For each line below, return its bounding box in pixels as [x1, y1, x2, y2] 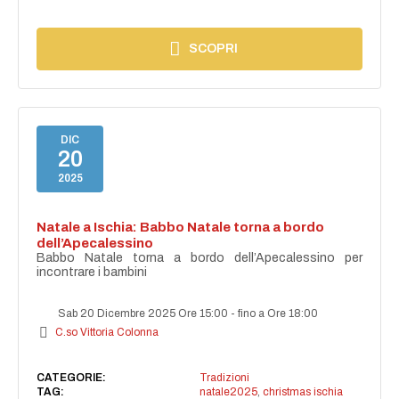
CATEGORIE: [37, 371, 107, 385]
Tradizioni [199, 371, 249, 385]
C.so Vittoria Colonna [55, 326, 159, 339]
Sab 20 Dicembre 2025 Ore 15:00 [55, 307, 232, 321]
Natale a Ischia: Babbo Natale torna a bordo [37, 220, 325, 235]
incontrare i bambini [37, 265, 148, 280]
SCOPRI [189, 42, 239, 56]
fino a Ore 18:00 [238, 307, 319, 321]
